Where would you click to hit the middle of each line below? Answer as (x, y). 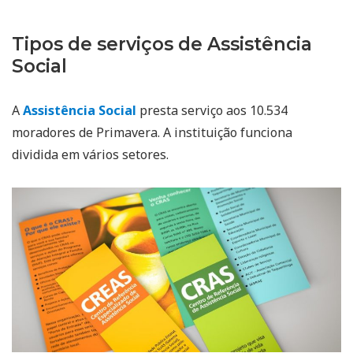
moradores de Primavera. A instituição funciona (152, 132)
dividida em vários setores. (90, 154)
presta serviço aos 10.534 (212, 110)
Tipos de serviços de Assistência (162, 44)
